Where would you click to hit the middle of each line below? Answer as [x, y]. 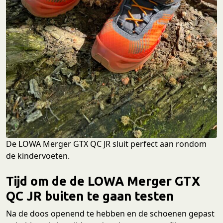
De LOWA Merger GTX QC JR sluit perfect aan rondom [106, 144]
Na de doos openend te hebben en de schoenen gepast [110, 214]
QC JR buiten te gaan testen [90, 196]
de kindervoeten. [38, 156]
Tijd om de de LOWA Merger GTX [103, 181]
